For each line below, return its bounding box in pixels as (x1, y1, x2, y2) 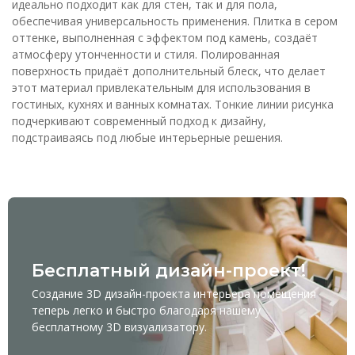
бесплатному (32, 319, 106, 334)
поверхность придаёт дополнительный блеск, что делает (12, 63, 326, 78)
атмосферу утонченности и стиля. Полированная (12, 46, 280, 62)
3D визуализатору (106, 319, 204, 334)
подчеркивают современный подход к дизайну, (12, 113, 266, 128)
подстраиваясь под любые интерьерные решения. (12, 129, 283, 145)
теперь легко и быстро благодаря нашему (32, 302, 261, 318)
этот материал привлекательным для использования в (12, 79, 311, 95)
